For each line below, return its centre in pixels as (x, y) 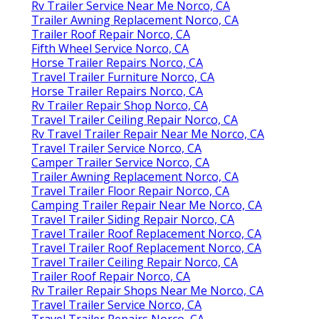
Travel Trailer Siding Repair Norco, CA (133, 219)
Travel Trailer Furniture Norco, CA (123, 77)
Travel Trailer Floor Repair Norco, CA (130, 190)
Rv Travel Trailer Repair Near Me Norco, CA (148, 134)
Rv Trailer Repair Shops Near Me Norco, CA (147, 290)
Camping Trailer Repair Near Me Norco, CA (147, 205)
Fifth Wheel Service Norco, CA (110, 48)
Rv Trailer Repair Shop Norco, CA (120, 105)
